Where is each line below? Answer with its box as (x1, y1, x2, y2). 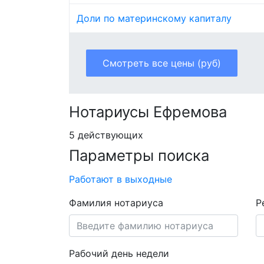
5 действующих (69, 129, 143, 141)
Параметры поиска (69, 146, 209, 165)
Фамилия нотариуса (69, 196, 163, 209)
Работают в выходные (69, 173, 172, 185)
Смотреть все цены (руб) (103, 57, 221, 69)
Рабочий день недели (69, 247, 169, 259)
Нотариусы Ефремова (69, 102, 227, 121)
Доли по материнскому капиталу (77, 12, 232, 24)
